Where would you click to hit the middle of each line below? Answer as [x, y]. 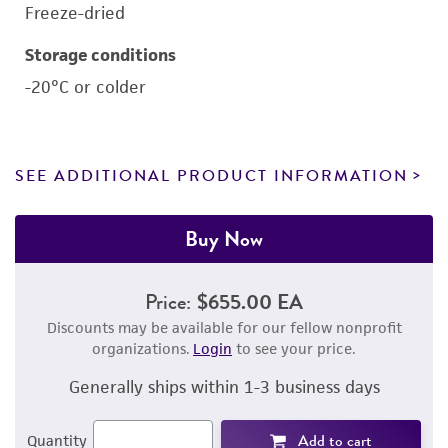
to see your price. [294, 348]
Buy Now [224, 238]
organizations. [142, 348]
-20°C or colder [85, 87]
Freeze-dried [75, 13]
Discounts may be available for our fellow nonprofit [224, 327]
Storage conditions [100, 55]
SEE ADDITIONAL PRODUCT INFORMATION [211, 176]
